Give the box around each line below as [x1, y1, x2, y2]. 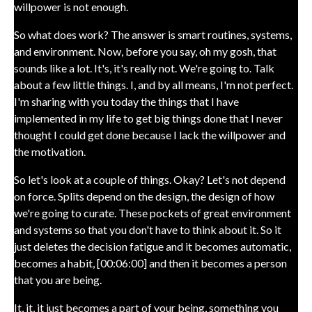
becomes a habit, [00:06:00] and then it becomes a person [14, 256, 287, 270]
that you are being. [14, 273, 102, 286]
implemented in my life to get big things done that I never [14, 111, 283, 125]
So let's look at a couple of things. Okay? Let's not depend [14, 173, 286, 186]
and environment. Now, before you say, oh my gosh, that [14, 45, 276, 58]
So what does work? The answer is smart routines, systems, [14, 28, 292, 41]
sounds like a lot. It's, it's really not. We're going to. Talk [14, 61, 274, 75]
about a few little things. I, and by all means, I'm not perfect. [14, 78, 293, 91]
